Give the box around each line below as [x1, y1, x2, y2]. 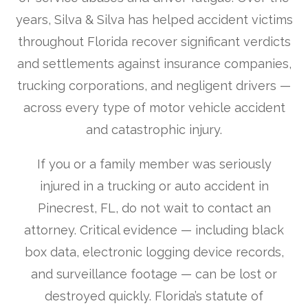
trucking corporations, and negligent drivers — [17, 78, 291, 93]
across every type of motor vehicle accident [23, 100, 285, 115]
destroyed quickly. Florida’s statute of [45, 289, 263, 304]
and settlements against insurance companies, [16, 56, 291, 71]
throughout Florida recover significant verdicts [17, 34, 291, 49]
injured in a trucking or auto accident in [39, 179, 269, 194]
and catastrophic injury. [86, 122, 222, 137]
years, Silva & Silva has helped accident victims [15, 12, 293, 27]
